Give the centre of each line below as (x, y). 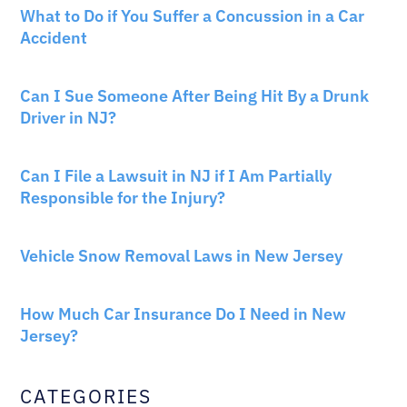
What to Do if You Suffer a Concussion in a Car (193, 16)
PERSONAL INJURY (67, 155)
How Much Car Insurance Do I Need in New (184, 314)
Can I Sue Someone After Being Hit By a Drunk (195, 96)
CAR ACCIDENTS (60, 75)
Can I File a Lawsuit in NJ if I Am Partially (176, 176)
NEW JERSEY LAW (64, 235)
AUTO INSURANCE (65, 293)
